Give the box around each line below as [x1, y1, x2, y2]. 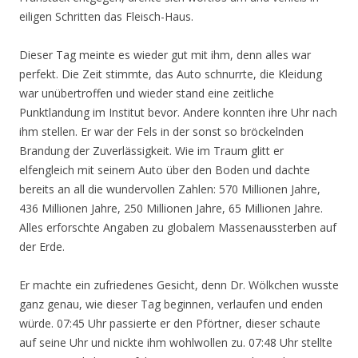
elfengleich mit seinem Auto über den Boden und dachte [19, 162, 310, 177]
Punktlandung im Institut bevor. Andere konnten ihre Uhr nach [19, 105, 337, 120]
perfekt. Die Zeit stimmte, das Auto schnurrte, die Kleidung [19, 66, 322, 82]
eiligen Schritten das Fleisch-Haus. [19, 9, 193, 24]
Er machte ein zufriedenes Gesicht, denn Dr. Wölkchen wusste [19, 277, 339, 292]
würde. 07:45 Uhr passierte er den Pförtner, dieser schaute [19, 316, 320, 331]
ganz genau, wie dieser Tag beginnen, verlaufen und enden [19, 296, 323, 312]
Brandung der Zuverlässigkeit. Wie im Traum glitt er [19, 143, 284, 158]
